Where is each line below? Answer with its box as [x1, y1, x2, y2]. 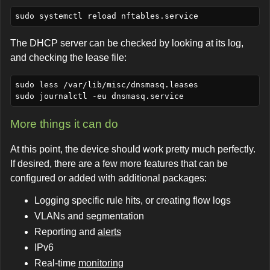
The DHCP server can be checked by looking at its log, [10, 37, 243, 48]
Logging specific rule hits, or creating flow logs [34, 195, 231, 206]
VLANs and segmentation [34, 211, 144, 221]
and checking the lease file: [10, 52, 127, 63]
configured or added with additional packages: [10, 173, 207, 183]
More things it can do [10, 118, 118, 131]
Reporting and [34, 227, 98, 237]
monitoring [78, 258, 124, 268]
